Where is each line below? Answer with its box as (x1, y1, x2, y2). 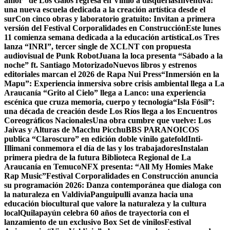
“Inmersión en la (161, 70, 219, 79)
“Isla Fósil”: (173, 98, 215, 106)
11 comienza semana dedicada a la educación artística (4, 33, 189, 42)
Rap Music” (4, 171, 46, 180)
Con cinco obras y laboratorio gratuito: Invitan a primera (15, 14, 215, 23)
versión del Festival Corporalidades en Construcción (4, 24, 186, 32)
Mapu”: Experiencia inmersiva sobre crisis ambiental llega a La (4, 79, 224, 88)
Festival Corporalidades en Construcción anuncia (46, 171, 218, 180)
